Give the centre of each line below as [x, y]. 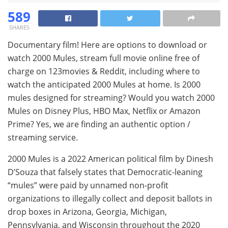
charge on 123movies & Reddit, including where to [104, 71]
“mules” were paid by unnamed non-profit [88, 185]
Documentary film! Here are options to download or [107, 45]
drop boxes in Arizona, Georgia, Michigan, [87, 211]
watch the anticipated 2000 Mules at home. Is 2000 [104, 84]
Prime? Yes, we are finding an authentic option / [99, 124]
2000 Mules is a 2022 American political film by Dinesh [110, 159]
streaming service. [43, 137]
